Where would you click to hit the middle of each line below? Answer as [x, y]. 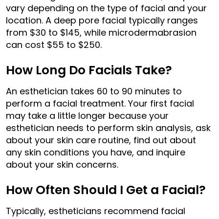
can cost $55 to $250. [55, 44]
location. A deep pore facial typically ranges [102, 20]
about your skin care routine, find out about [101, 140]
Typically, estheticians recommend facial [96, 211]
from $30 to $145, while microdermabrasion [101, 32]
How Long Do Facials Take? [89, 70]
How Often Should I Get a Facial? [106, 190]
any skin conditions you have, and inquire [96, 152]
